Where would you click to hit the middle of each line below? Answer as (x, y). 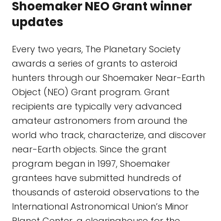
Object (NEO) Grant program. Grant (91, 92)
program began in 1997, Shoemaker (91, 164)
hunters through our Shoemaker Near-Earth (108, 78)
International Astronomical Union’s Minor (100, 206)
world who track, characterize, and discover (109, 135)
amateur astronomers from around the (100, 121)
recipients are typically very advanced (97, 106)
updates (37, 22)
